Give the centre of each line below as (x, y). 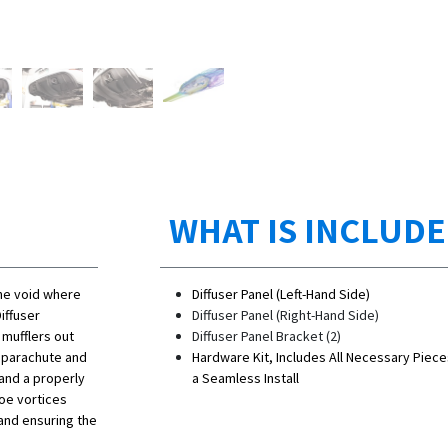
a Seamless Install (245, 378)
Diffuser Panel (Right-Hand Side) (285, 315)
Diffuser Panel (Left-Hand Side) (281, 294)
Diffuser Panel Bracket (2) (266, 336)
